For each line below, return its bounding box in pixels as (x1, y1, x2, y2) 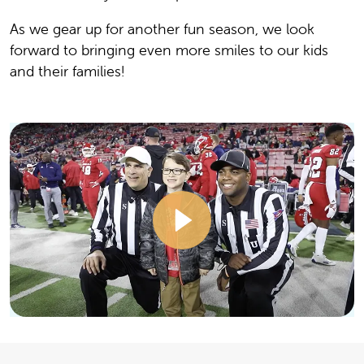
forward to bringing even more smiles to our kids (10, 41, 328, 60)
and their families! (10, 62, 124, 81)
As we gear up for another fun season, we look (10, 19, 314, 39)
